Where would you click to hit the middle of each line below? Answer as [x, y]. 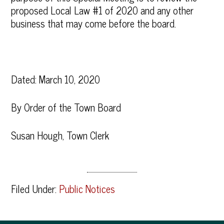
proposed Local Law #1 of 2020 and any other [102, 10]
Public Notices [87, 189]
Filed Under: [35, 189]
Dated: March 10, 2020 [56, 79]
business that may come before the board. [94, 23]
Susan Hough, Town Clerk [60, 135]
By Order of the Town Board [66, 107]
